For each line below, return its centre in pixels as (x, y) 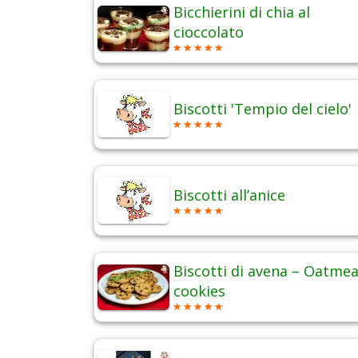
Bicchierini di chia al (242, 12)
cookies (199, 291)
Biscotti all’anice (229, 195)
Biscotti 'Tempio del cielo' (263, 109)
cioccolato (209, 32)
